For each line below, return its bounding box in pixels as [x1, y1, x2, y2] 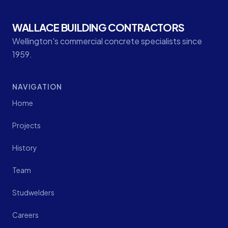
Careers [12, 210, 39, 219]
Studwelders [12, 187, 54, 197]
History [12, 142, 37, 152]
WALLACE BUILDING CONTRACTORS [12, 20, 185, 34]
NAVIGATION [12, 81, 62, 91]
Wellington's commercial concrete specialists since [12, 35, 202, 46]
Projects [12, 120, 41, 130]
